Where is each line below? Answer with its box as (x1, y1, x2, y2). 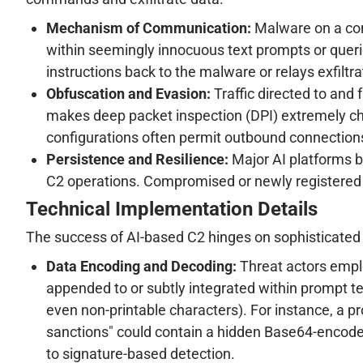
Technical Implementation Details (26, 197, 318, 220)
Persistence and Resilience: (46, 150, 228, 168)
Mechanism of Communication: (46, 19, 251, 36)
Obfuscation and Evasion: (46, 84, 211, 102)
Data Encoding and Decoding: (46, 258, 237, 275)
